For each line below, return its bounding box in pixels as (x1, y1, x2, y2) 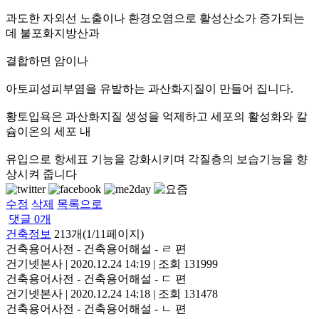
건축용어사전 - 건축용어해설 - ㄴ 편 (6, 302, 187, 315)
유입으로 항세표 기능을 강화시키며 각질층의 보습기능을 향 (6, 152, 308, 165)
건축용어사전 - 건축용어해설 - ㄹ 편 (6, 242, 187, 255)
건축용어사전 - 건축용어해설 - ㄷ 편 (6, 272, 187, 285)
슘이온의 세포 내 (6, 125, 94, 137)
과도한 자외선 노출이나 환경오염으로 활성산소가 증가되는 (6, 11, 305, 24)
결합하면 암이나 (6, 54, 91, 67)
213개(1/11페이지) (54, 227, 144, 240)
